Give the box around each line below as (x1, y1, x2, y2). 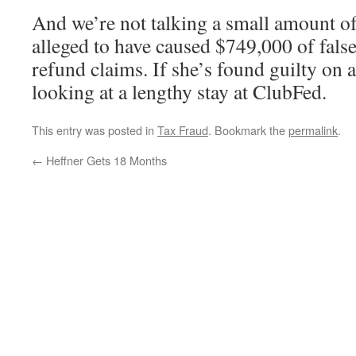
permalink (288, 122, 338, 138)
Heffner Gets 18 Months (43, 152, 167, 168)
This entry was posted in (32, 122, 157, 138)
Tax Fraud (157, 122, 208, 138)
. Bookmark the (208, 122, 288, 138)
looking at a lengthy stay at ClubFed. (32, 78, 327, 105)
